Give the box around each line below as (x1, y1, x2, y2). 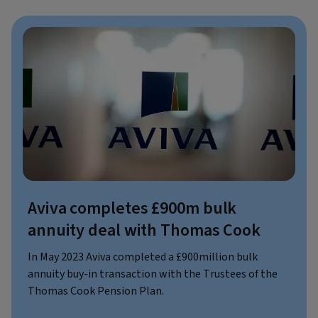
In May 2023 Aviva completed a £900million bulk (28, 248, 258, 265)
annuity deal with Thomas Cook (28, 217, 261, 243)
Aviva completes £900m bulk (28, 195, 237, 221)
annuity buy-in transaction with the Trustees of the (28, 265, 278, 282)
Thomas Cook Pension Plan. (28, 283, 164, 299)
